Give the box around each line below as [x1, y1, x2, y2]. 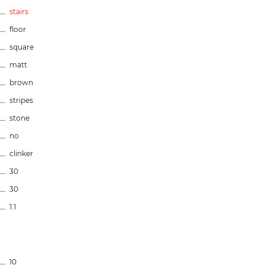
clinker [9, 148, 33, 158]
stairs [9, 7, 28, 16]
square [9, 42, 34, 51]
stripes [9, 95, 33, 105]
